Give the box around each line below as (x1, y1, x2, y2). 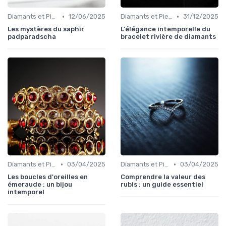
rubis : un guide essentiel (121, 181, 203, 189)
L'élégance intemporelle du (121, 25, 210, 33)
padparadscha (8, 33, 56, 41)
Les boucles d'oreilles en (8, 173, 88, 181)
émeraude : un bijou (8, 181, 72, 189)
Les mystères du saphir (8, 25, 84, 33)
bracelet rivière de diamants (121, 33, 216, 41)
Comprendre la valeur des (121, 173, 205, 181)
